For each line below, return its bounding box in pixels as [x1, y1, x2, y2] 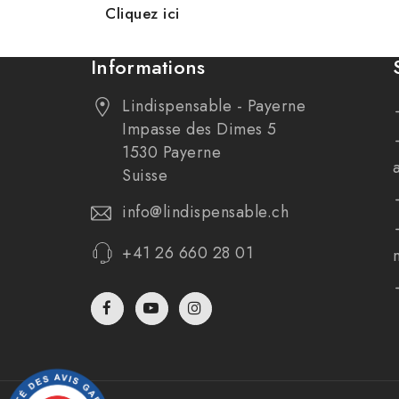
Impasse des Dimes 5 [122, 118, 277, 142]
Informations [91, 53, 206, 82]
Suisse [122, 164, 167, 188]
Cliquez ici [105, 3, 180, 25]
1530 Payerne [122, 141, 221, 165]
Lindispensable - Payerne [122, 94, 305, 118]
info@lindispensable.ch [122, 200, 289, 224]
